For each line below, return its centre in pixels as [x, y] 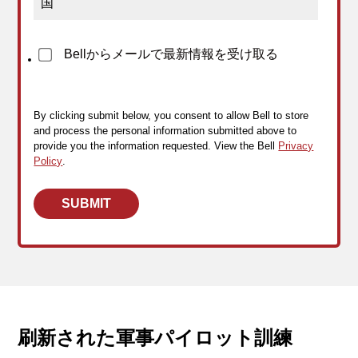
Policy [48, 161]
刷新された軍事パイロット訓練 [155, 338]
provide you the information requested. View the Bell [156, 146]
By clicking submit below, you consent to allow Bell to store [171, 116]
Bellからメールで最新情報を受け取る [171, 54]
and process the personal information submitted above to [165, 131]
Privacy [296, 146]
